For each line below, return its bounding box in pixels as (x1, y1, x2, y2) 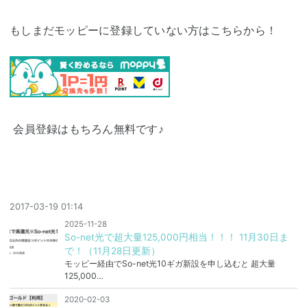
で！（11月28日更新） (64, 245, 160, 257)
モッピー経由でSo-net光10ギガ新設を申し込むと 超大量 (64, 258, 275, 269)
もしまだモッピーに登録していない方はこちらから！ (10, 23, 277, 38)
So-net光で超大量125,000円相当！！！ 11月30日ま (64, 232, 288, 243)
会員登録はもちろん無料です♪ (10, 122, 164, 136)
